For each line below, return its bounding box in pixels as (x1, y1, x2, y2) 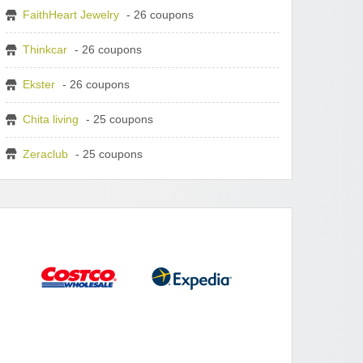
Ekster (23, 78, 55, 91)
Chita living (23, 113, 79, 126)
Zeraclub (23, 147, 68, 160)
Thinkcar (23, 43, 67, 56)
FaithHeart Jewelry (23, 8, 119, 21)
